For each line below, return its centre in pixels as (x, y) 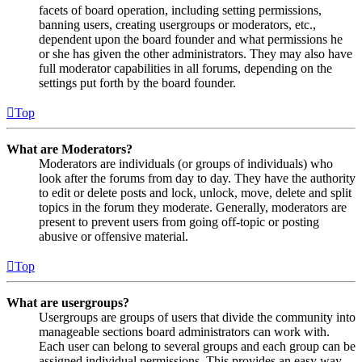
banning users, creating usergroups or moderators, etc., (177, 25)
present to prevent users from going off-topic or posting (179, 222)
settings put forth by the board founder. (137, 83)
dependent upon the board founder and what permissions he (191, 40)
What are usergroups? (68, 303)
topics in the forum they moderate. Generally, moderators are (193, 208)
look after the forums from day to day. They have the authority (197, 179)
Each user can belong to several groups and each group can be (197, 347)
